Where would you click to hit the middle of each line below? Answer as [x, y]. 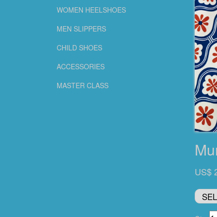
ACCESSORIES [81, 66]
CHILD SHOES [79, 47]
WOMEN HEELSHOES [91, 10]
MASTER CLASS [83, 85]
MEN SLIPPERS [81, 29]
